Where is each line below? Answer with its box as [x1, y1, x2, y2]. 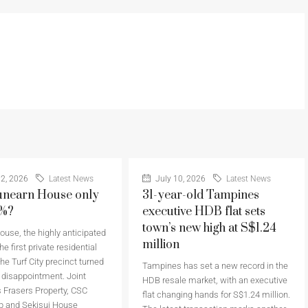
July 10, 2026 [153, 174, 206, 184]
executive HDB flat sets [142, 204, 265, 219]
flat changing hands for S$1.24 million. [142, 289, 290, 300]
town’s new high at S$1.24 [142, 221, 276, 236]
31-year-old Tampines [142, 188, 259, 203]
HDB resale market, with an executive [142, 275, 287, 285]
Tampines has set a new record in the [142, 261, 288, 271]
